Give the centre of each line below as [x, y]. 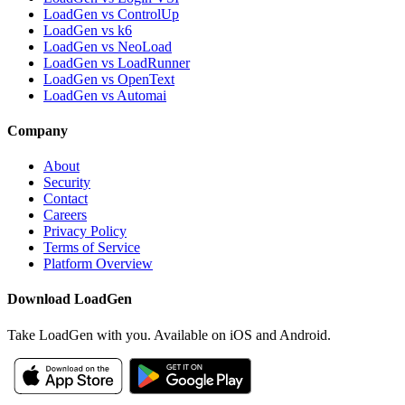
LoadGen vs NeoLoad [108, 46]
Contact [66, 199]
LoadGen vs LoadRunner [117, 62]
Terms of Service [92, 248]
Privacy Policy [85, 231]
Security [67, 183]
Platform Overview [98, 264]
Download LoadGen [70, 299]
